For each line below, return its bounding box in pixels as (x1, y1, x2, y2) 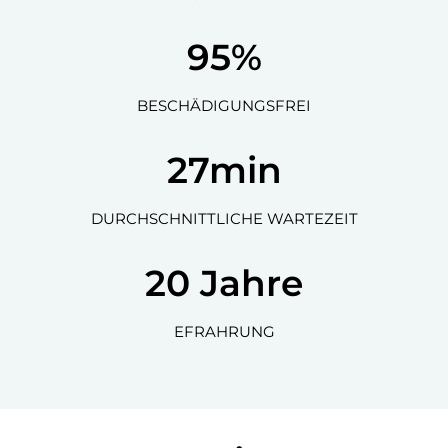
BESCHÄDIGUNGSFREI (137, 96, 311, 115)
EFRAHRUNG (173, 322, 275, 341)
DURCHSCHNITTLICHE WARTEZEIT (90, 209, 358, 228)
